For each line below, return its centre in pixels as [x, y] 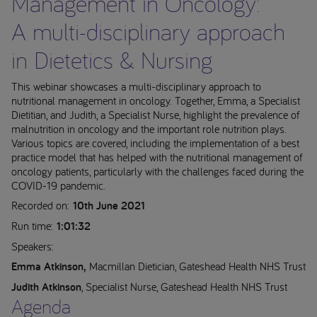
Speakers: [33, 246]
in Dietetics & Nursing [112, 59]
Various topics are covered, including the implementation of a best [155, 143]
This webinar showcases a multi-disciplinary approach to [136, 86]
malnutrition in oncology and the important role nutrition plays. [149, 128]
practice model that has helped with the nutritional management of [157, 157]
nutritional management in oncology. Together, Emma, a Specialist [156, 100]
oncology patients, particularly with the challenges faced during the [157, 171]
